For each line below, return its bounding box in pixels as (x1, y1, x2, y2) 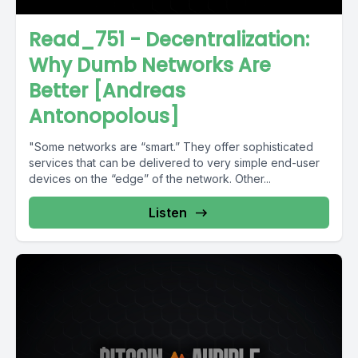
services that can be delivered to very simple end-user (29, 156, 320, 169)
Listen (149, 205, 187, 221)
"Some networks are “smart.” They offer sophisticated (29, 140, 313, 153)
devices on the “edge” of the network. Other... (29, 172, 271, 185)
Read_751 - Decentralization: (29, 26, 309, 53)
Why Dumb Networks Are (29, 52, 271, 78)
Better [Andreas (29, 78, 185, 104)
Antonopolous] (29, 103, 179, 129)
